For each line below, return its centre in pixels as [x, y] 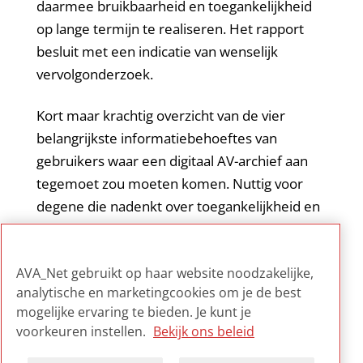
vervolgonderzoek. [94, 75]
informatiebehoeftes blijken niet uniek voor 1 [178, 251]
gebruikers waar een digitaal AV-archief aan [172, 160]
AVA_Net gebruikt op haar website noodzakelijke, [165, 273]
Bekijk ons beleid [204, 331]
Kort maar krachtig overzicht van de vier [160, 115]
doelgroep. [70, 274]
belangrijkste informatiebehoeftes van [156, 138]
